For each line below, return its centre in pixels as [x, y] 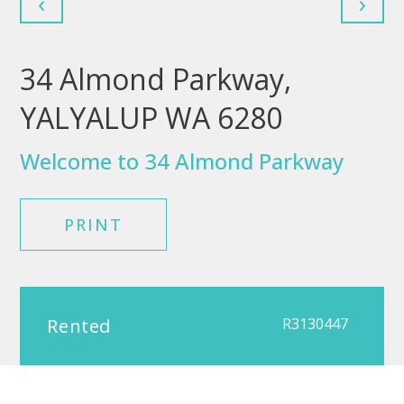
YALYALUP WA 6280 [151, 118]
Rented [79, 326]
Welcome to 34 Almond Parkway [182, 161]
